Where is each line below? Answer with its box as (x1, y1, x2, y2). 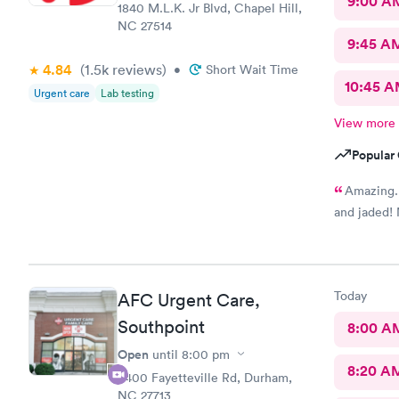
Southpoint (118, 315, 205, 338)
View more (333, 115, 395, 131)
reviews (109, 61, 162, 78)
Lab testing (101, 85, 154, 101)
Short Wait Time (206, 61, 298, 77)
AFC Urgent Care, (118, 289, 260, 311)
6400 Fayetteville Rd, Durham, (118, 369, 292, 386)
